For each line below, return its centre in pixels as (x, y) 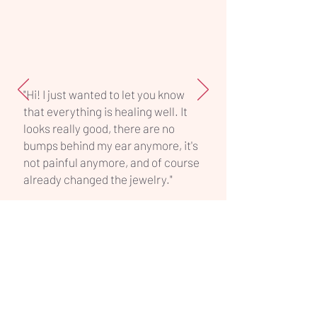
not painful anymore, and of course (111, 162)
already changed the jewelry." (98, 179)
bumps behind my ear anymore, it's (111, 145)
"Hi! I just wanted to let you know (104, 94)
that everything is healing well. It (105, 111)
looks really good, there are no (99, 128)
